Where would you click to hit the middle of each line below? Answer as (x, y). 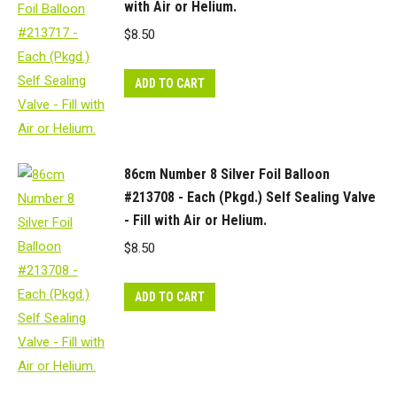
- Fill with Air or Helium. (195, 220)
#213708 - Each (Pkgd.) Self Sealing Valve (250, 197)
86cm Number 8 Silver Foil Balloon (227, 174)
